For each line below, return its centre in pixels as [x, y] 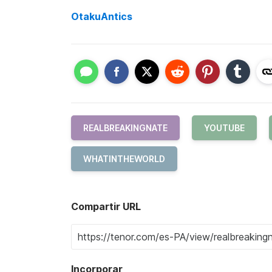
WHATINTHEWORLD [124, 159]
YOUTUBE [224, 128]
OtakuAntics [102, 16]
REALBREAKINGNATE [125, 128]
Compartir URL [106, 206]
